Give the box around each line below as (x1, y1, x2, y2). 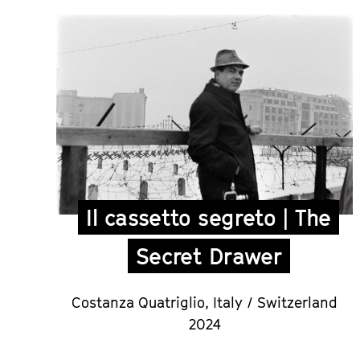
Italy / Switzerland (213, 293, 338, 311)
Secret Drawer (135, 242, 282, 269)
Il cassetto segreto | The (86, 203, 331, 231)
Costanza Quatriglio (72, 293, 206, 311)
